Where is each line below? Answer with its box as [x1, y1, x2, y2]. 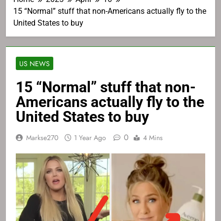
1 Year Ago [74, 133, 106, 143]
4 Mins [143, 133, 163, 143]
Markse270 [26, 133, 58, 143]
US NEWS [19, 59, 50, 69]
